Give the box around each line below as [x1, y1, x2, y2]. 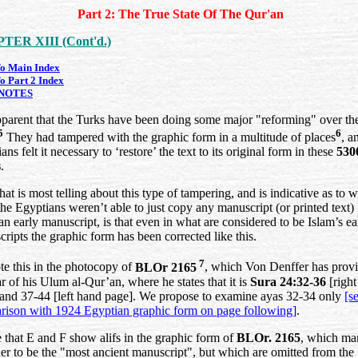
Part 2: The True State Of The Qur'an [78, 7, 284, 21]
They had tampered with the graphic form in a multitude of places [3, 130, 336, 145]
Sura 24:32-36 [250, 274, 326, 288]
